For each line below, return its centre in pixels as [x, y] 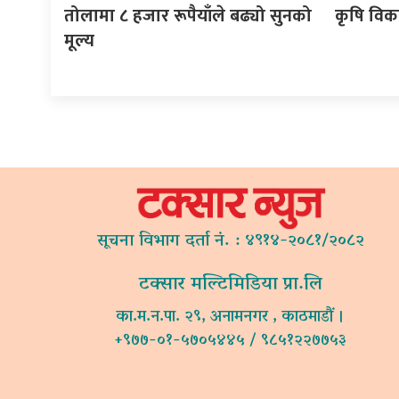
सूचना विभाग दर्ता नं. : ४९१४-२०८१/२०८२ [230, 241]
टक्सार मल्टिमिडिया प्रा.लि [230, 285]
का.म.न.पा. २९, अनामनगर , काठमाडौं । [231, 318]
